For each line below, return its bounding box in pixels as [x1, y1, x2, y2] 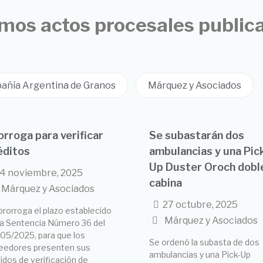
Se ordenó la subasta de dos [149, 237, 259, 247]
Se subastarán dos [149, 129, 244, 141]
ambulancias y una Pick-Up [149, 249, 251, 259]
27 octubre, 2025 [163, 198, 238, 210]
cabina [149, 176, 182, 189]
